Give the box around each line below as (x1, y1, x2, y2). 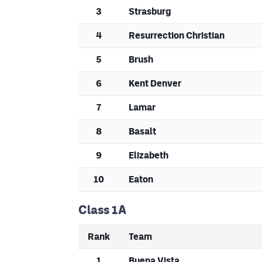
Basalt (129, 126, 156, 137)
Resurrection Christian (129, 30, 225, 42)
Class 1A (78, 203, 126, 218)
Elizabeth (129, 150, 168, 161)
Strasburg (129, 6, 171, 18)
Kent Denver (129, 78, 181, 89)
